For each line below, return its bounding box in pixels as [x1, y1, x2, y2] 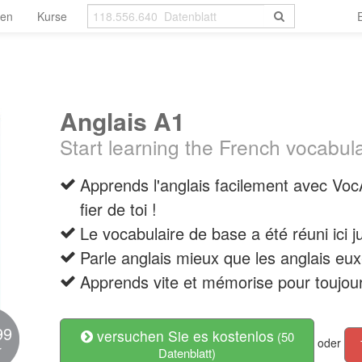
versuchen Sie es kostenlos [92, 326, 274, 346]
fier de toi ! [80, 197, 157, 221]
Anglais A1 [60, 103, 185, 138]
